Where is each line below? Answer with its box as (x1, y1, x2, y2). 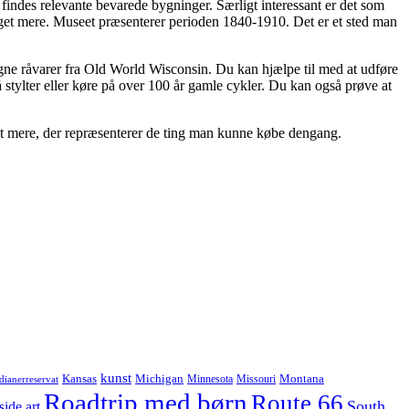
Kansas (62, 371, 97, 385)
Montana (279, 371, 324, 385)
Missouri (236, 372, 276, 385)
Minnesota (187, 372, 233, 385)
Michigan (135, 371, 184, 385)
